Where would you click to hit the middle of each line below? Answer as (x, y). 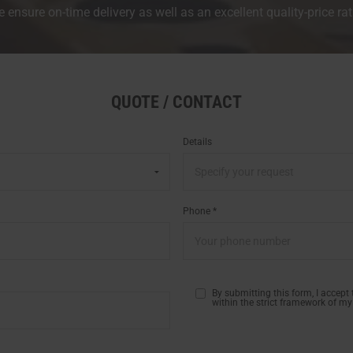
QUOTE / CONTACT (176, 102)
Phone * (200, 212)
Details (197, 142)
